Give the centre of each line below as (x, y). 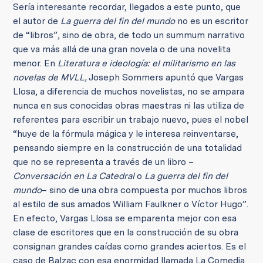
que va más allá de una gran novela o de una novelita (122, 49)
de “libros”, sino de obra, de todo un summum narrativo (129, 35)
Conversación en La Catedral (75, 176)
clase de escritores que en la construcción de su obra (126, 232)
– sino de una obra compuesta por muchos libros (145, 190)
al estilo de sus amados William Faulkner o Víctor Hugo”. (131, 204)
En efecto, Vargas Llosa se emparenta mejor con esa (125, 218)
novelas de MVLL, (51, 77)
